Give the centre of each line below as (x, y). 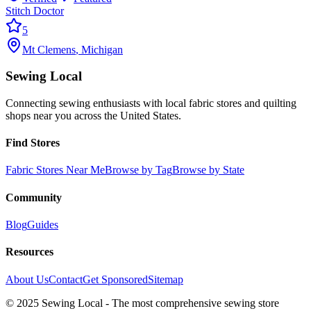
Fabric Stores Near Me (55, 170)
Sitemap (166, 279)
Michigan (102, 49)
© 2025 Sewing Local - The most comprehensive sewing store (142, 303)
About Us (27, 279)
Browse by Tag (138, 170)
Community (34, 197)
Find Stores (33, 143)
